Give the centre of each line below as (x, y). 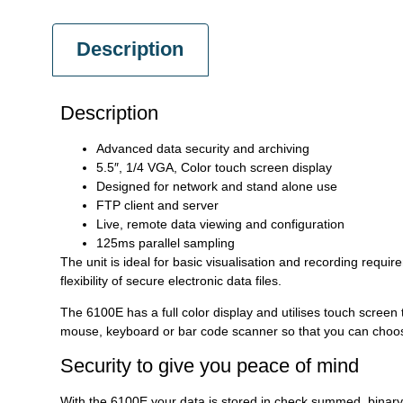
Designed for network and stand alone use (217, 186)
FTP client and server (157, 205)
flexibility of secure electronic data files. (171, 280)
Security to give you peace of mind (210, 365)
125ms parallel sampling (166, 242)
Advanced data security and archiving (203, 148)
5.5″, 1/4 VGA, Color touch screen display (214, 167)
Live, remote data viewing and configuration (220, 224)
